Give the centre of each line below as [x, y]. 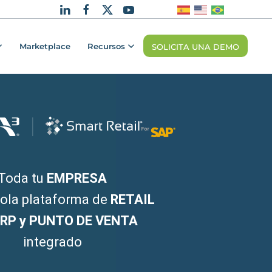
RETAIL [133, 199]
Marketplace [45, 46]
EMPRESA [77, 178]
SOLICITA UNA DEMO [195, 47]
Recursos [106, 46]
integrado [52, 242]
